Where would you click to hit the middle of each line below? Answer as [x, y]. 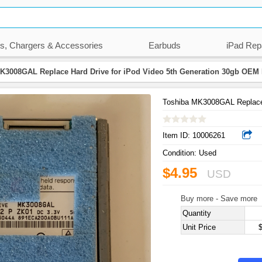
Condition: [181, 153]
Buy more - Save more [219, 199]
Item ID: [177, 135]
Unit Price [199, 227]
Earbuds [164, 46]
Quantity [196, 213]
